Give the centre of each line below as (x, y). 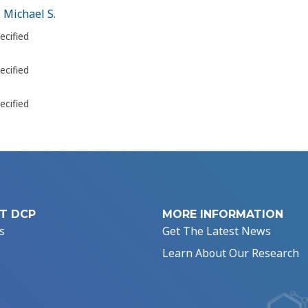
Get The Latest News (217, 231)
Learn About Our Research (231, 253)
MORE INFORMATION (223, 214)
